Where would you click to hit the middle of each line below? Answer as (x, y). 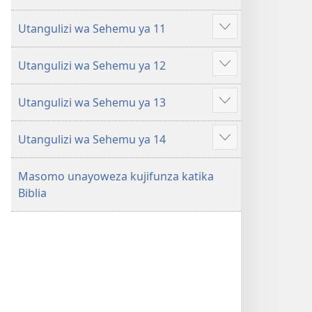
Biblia (32, 193)
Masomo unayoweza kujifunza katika (116, 176)
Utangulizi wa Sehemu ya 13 (92, 102)
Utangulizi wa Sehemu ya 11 (92, 29)
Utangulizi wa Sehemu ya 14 (92, 139)
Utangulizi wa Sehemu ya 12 (92, 65)
